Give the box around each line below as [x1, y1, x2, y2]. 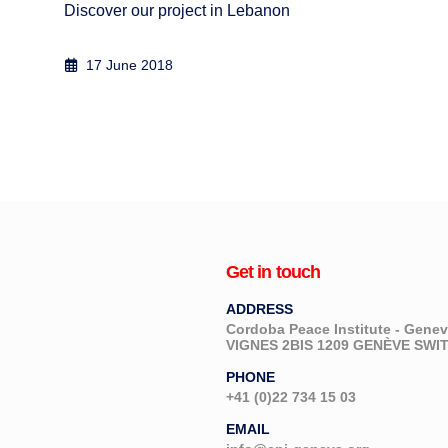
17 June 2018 [81, 57, 173, 74]
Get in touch [225, 262, 321, 283]
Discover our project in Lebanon [64, 2, 291, 20]
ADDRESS [225, 301, 293, 318]
